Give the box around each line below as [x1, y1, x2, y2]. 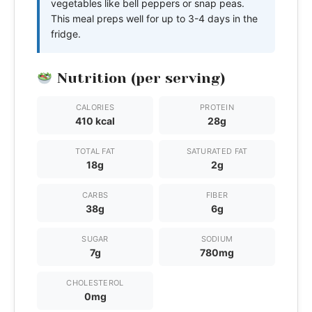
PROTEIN [199, 102, 235, 112]
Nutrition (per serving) [52, 70, 225, 86]
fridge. [51, 27, 81, 40]
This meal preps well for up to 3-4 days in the [51, 12, 258, 24]
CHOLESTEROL [66, 277, 124, 288]
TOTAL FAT [75, 146, 116, 156]
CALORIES [75, 102, 115, 112]
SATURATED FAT [186, 146, 248, 156]
